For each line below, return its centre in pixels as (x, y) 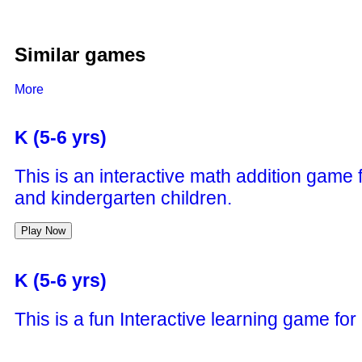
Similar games (80, 54)
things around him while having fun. (161, 341)
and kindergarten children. (123, 198)
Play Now (43, 231)
